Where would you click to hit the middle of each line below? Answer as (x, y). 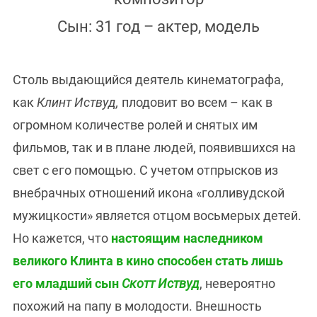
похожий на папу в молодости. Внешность (137, 306)
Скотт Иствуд (161, 284)
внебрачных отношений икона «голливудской (149, 193)
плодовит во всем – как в (196, 103)
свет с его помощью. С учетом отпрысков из (145, 171)
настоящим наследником (187, 238)
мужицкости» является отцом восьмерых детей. (157, 216)
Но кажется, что (62, 238)
